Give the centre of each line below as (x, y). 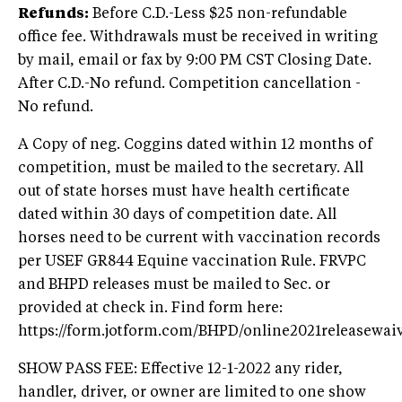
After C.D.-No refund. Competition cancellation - (189, 84)
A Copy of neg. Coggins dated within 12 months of (195, 145)
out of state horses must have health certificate (184, 192)
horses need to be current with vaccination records (199, 238)
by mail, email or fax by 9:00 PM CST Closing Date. (195, 61)
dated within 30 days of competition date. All (177, 215)
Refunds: (53, 14)
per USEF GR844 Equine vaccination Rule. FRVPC (192, 262)
